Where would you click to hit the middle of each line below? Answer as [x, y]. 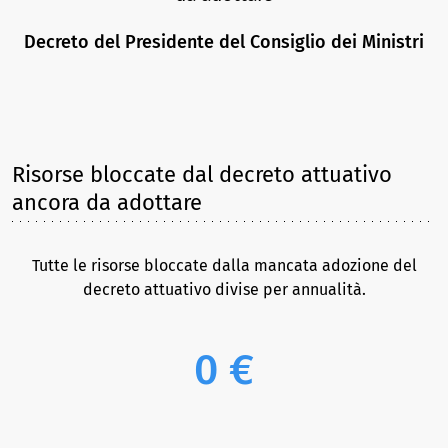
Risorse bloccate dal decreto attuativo [202, 174]
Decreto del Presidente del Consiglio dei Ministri [224, 42]
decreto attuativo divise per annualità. [224, 289]
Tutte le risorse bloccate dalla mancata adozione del [224, 265]
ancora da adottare [107, 202]
